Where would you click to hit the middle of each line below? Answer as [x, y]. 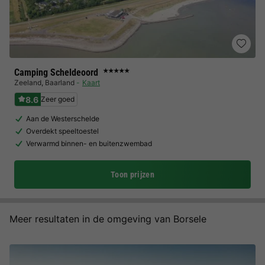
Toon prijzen [132, 174]
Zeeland [28, 83]
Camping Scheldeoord [56, 72]
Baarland [60, 83]
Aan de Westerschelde [63, 119]
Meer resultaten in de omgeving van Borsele [108, 219]
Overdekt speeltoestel [62, 131]
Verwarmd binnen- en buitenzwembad [89, 143]
